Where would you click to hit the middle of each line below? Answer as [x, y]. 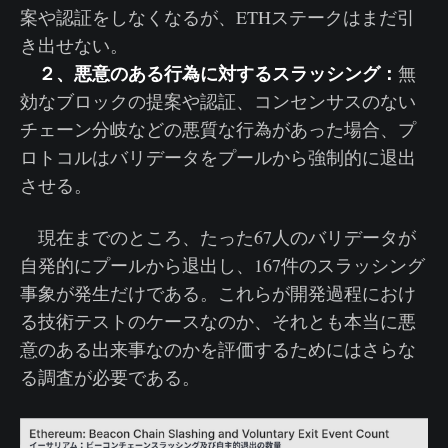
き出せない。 [74, 44]
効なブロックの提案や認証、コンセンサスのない [218, 100]
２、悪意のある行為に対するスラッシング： [218, 72]
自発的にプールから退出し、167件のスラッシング [222, 264]
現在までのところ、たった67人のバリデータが [218, 236]
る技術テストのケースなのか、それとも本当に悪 [218, 320]
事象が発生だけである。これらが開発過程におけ [218, 292]
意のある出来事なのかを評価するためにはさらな [218, 348]
